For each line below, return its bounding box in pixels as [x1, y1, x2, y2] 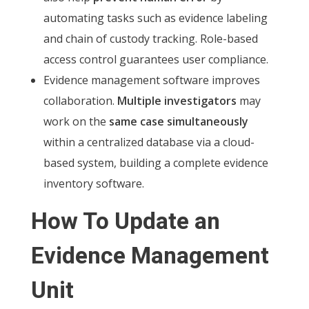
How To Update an [31, 204, 220, 239]
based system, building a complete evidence [43, 154, 268, 170]
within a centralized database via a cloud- [43, 134, 255, 150]
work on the [43, 113, 109, 129]
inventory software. [43, 175, 144, 191]
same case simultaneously [108, 113, 248, 129]
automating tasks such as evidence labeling [43, 10, 268, 26]
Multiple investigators [117, 92, 237, 108]
